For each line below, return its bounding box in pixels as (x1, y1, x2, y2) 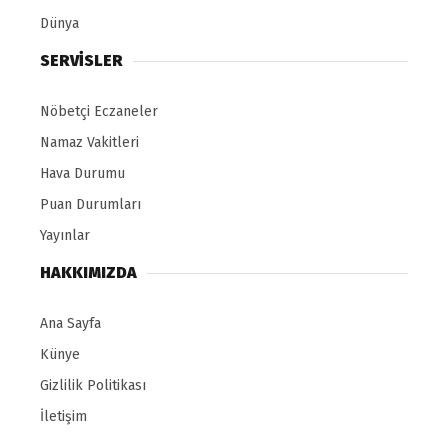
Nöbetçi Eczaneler (40, 103, 158, 121)
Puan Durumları (40, 196, 141, 214)
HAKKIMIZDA (40, 263, 137, 283)
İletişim (40, 408, 87, 426)
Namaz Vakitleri (40, 134, 139, 152)
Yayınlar (40, 227, 90, 245)
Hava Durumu (40, 165, 125, 183)
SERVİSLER (40, 51, 123, 71)
